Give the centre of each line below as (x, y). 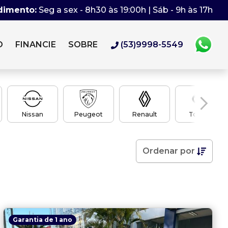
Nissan (33, 114)
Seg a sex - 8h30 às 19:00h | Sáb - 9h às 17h (126, 10)
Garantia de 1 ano (42, 219)
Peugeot (89, 114)
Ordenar (161, 151)
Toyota (201, 114)
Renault (145, 114)
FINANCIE (36, 45)
